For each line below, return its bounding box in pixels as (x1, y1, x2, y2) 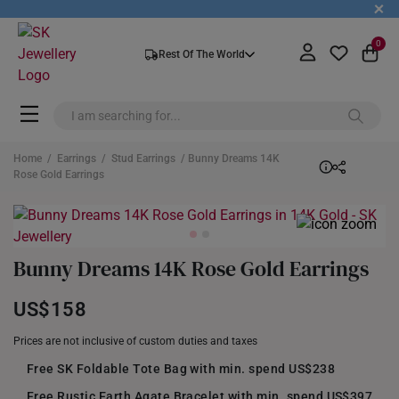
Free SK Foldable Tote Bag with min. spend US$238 (27, 362, 336, 376)
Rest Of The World (158, 48, 245, 61)
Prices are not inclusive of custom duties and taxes (13, 335, 257, 347)
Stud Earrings (111, 152, 175, 165)
